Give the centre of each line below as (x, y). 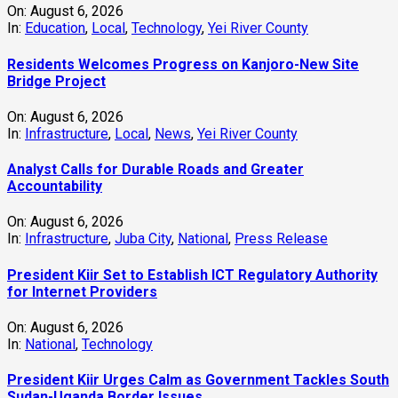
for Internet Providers (82, 291)
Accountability (55, 187)
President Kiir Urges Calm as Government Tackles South (198, 380)
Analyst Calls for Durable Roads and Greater (155, 170)
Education (55, 28)
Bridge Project (56, 81)
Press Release (281, 239)
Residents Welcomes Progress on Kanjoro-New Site (183, 64)
